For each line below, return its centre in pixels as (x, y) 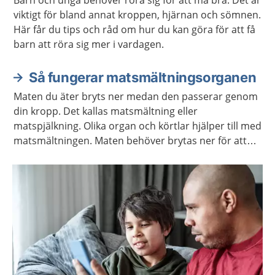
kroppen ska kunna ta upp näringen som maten (124, 155)
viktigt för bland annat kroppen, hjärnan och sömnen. (137, 15)
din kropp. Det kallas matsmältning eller (106, 111)
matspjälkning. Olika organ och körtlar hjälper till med (137, 126)
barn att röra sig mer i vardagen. (89, 44)
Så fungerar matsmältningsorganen (143, 77)
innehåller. (38, 170)
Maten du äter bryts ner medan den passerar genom (136, 96)
